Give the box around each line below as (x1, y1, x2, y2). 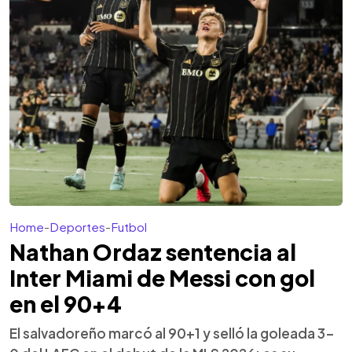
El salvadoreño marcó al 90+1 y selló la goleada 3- (9, 324, 335, 342)
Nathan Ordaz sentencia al (9, 238, 296, 266)
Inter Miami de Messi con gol (9, 264, 315, 291)
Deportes (49, 219, 105, 234)
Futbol (111, 219, 147, 234)
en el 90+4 (9, 290, 122, 317)
